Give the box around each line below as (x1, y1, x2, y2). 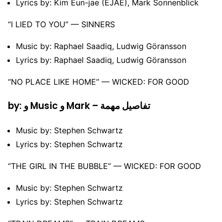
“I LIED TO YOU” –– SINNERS (8, 19, 115, 30)
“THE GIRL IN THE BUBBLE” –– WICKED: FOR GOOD (8, 161, 201, 171)
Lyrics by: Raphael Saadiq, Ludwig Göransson (16, 55, 186, 65)
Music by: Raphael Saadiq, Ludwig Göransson (16, 41, 186, 52)
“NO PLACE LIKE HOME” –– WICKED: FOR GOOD (8, 77, 189, 87)
